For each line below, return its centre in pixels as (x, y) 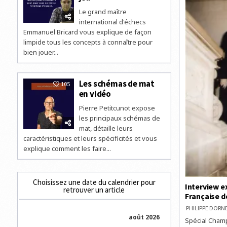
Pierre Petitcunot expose (117, 108)
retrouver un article (94, 190)
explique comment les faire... (67, 148)
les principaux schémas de (119, 118)
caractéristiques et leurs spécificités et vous (90, 138)
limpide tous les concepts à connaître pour (88, 42)
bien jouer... (41, 52)
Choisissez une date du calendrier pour (94, 182)
